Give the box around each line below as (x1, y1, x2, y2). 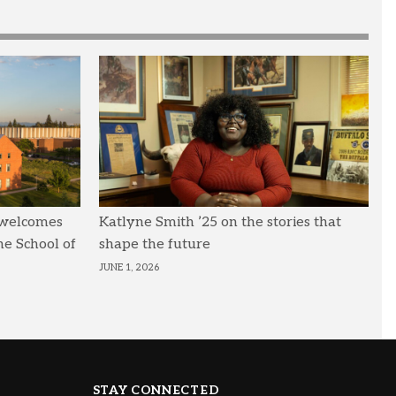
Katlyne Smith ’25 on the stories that (99, 214, 342, 232)
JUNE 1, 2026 (99, 262, 160, 274)
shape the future (99, 236, 211, 254)
